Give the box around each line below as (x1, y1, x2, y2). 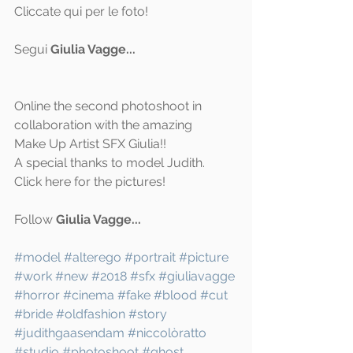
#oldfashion (56, 307, 125, 321)
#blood (154, 288, 197, 303)
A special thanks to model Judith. (14, 155, 205, 170)
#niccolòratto (128, 325, 206, 340)
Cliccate (14, 4, 64, 19)
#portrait (124, 250, 176, 265)
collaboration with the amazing (14, 117, 192, 132)
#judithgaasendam (14, 325, 124, 340)
